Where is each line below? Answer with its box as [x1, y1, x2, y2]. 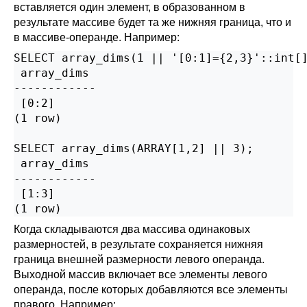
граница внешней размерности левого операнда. [14, 254, 265, 265]
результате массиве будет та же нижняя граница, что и [14, 16, 291, 28]
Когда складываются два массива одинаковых [14, 223, 250, 235]
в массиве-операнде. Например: [14, 32, 180, 43]
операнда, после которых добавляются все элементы [14, 284, 288, 295]
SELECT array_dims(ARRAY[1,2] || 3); [14, 142, 254, 155]
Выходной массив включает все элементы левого [14, 269, 267, 280]
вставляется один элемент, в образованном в [14, 1, 245, 13]
